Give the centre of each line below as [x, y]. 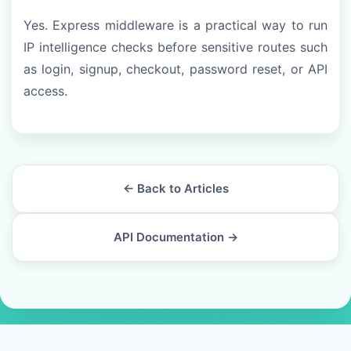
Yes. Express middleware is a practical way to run [175, 25]
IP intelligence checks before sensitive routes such [175, 47]
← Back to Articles [175, 189]
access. [45, 91]
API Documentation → [175, 237]
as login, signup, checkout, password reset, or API [175, 69]
